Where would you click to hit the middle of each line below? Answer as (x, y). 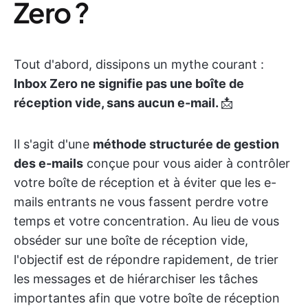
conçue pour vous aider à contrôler (187, 163)
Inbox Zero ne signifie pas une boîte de (129, 84)
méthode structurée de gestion (186, 144)
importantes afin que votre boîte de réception (147, 298)
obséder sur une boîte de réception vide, (131, 240)
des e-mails (48, 163)
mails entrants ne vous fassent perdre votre (141, 202)
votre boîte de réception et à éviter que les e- (145, 183)
